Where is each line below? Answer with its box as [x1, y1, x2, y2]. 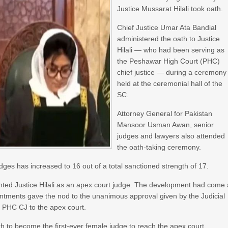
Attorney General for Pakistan [117, 109, 213, 118]
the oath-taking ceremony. [117, 143, 202, 151]
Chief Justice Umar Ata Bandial [117, 23, 217, 32]
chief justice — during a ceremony [117, 68, 227, 76]
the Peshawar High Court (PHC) [117, 57, 220, 65]
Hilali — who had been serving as [117, 46, 225, 54]
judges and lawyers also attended [117, 132, 225, 140]
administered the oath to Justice [117, 35, 220, 43]
